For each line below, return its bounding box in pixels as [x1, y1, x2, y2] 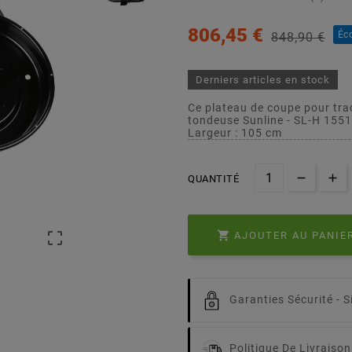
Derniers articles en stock [196, 73, 330, 86]
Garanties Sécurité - [229, 292, 343, 306]
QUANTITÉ [188, 172, 239, 185]
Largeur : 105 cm [188, 126, 282, 139]
